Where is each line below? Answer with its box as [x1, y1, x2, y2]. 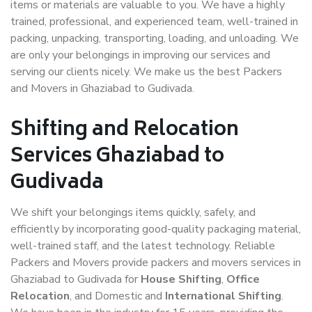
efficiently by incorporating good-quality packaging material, [10, 221, 301, 237]
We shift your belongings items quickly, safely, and [10, 205, 256, 220]
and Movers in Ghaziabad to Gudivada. [10, 81, 194, 96]
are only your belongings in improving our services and [10, 47, 270, 63]
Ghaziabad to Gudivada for [10, 272, 141, 287]
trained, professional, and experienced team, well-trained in [10, 14, 298, 29]
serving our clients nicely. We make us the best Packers [10, 64, 282, 79]
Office [226, 272, 260, 287]
